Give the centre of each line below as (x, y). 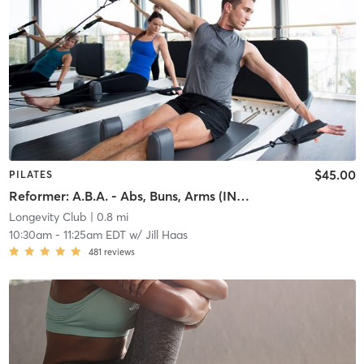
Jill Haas (166, 234)
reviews (119, 251)
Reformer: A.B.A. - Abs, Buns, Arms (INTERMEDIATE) (243, 195)
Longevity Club (48, 217)
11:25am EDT (94, 234)
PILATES (30, 175)
